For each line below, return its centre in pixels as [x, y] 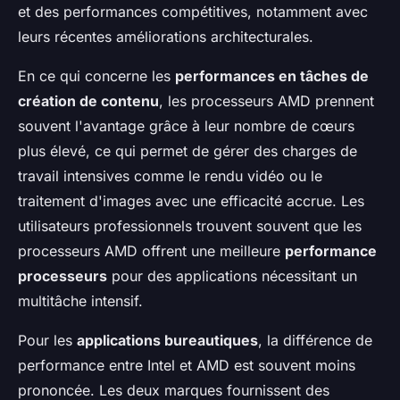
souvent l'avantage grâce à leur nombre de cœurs [186, 125]
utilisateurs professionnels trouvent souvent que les [190, 225]
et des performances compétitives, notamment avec [193, 11]
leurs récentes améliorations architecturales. [166, 36]
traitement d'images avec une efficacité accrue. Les [191, 200]
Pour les [47, 340]
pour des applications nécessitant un [232, 275]
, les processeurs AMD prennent [267, 100]
